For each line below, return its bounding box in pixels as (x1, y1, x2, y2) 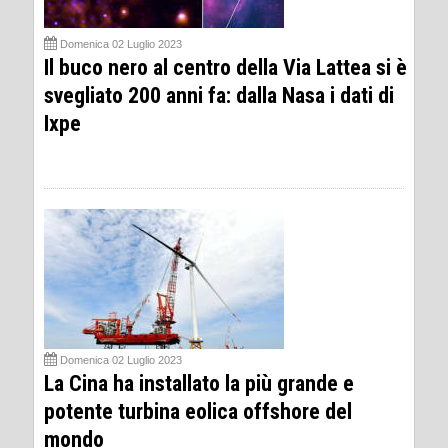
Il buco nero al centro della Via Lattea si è (44, 55, 407, 80)
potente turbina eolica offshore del (44, 399, 352, 424)
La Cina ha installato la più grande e (44, 371, 354, 396)
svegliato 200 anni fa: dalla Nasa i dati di (44, 83, 394, 108)
